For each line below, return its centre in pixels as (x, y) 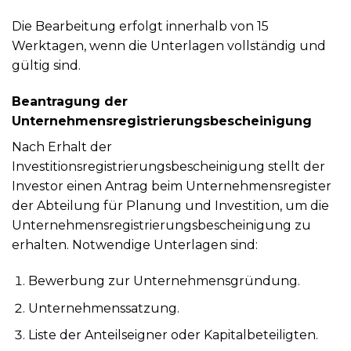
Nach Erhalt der (62, 147)
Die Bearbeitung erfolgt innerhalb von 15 (140, 27)
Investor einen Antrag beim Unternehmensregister (172, 186)
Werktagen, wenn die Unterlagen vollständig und (169, 46)
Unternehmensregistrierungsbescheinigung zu (161, 226)
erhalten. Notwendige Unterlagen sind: (135, 245)
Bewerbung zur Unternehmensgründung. (164, 281)
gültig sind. (46, 66)
